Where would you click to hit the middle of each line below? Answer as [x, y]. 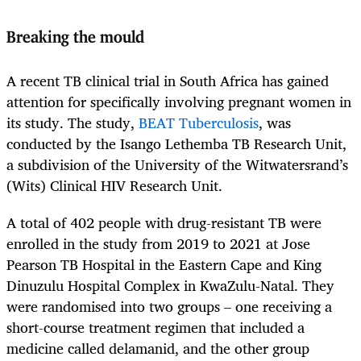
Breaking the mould [75, 38]
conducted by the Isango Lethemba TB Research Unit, [176, 143]
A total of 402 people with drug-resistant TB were [164, 223]
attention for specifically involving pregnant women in [179, 101]
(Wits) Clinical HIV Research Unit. [114, 185]
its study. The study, [73, 122]
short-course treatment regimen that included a [156, 328]
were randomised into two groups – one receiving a [169, 307]
